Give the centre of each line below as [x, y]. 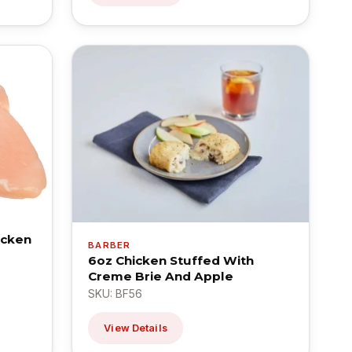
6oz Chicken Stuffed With [171, 261]
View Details [136, 328]
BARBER [110, 246]
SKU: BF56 [115, 294]
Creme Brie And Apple [161, 277]
